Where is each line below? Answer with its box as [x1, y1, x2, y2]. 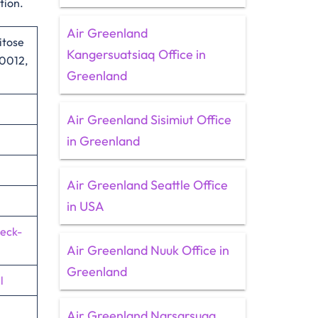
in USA [66, 198, 104, 214]
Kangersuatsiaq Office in [66, 46, 206, 62]
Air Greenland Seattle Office [66, 177, 228, 193]
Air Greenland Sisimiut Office [66, 111, 231, 128]
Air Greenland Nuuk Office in [66, 242, 229, 258]
